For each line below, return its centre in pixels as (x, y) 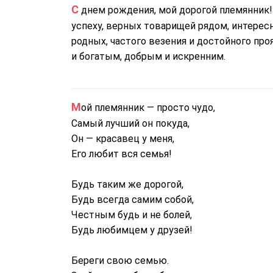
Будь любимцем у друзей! (132, 230)
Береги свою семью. (120, 261)
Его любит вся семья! (122, 154)
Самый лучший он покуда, (130, 123)
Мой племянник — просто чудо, (148, 108)
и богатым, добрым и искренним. (148, 56)
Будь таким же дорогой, (127, 184)
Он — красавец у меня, (123, 139)
